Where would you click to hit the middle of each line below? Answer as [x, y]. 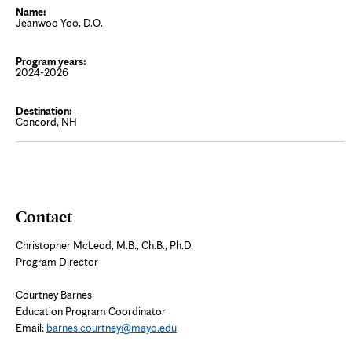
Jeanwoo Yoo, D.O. [59, 23]
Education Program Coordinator [91, 311]
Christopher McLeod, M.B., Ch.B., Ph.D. [104, 245]
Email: [31, 327]
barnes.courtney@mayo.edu [112, 327]
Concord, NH [46, 122]
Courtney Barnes [54, 294]
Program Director [58, 261]
